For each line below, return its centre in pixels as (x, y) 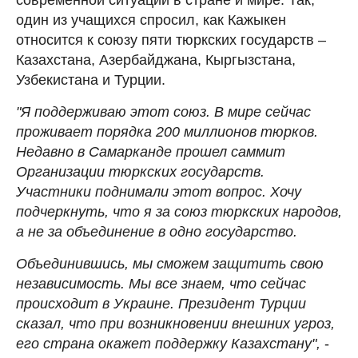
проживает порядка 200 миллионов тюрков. (167, 131)
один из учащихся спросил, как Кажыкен (151, 20)
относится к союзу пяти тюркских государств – (171, 40)
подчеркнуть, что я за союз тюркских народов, (179, 211)
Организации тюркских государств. (140, 171)
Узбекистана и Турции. (91, 80)
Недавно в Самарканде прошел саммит (151, 151)
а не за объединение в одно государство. (157, 231)
